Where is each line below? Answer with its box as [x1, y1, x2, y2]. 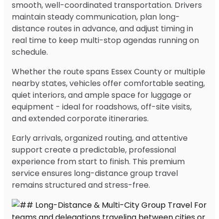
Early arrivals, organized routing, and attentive [12, 132, 188, 144]
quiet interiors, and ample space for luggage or [12, 89, 192, 101]
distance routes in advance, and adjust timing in [12, 22, 193, 34]
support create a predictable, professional [12, 144, 176, 155]
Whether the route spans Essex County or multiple [12, 66, 205, 77]
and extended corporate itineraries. [12, 112, 149, 124]
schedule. [12, 46, 48, 58]
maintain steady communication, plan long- [12, 11, 180, 22]
